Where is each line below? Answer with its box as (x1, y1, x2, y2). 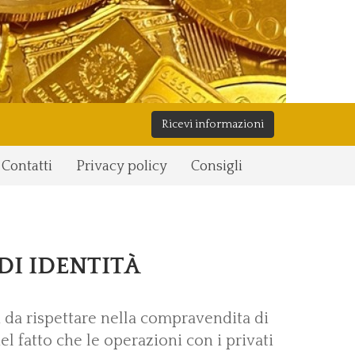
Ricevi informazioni (162, 118, 264, 131)
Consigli (190, 158, 242, 174)
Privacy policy (75, 158, 167, 174)
